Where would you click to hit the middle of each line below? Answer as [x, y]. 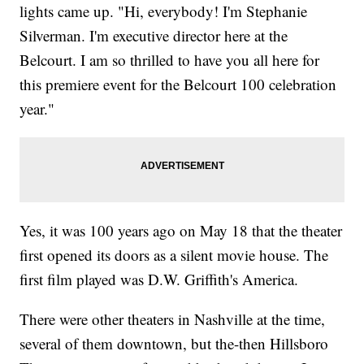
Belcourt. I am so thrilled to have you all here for [170, 59]
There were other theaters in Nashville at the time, [173, 318]
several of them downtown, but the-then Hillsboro [174, 343]
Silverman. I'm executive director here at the [154, 35]
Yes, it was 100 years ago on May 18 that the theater [181, 230]
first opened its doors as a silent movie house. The [174, 254]
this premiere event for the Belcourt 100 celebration [178, 84]
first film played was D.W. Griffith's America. [159, 279]
